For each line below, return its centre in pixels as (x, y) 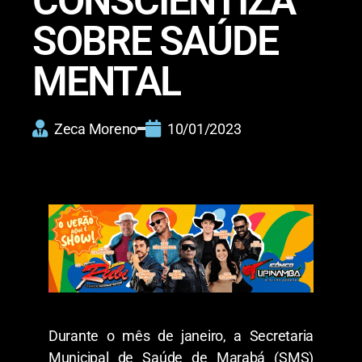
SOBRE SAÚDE (156, 41)
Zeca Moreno (96, 128)
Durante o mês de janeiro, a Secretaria (181, 335)
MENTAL (106, 81)
